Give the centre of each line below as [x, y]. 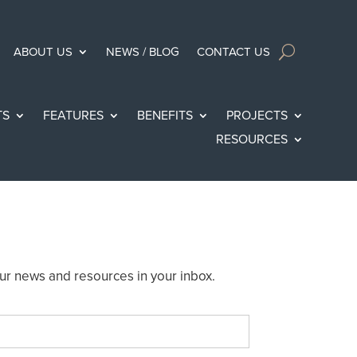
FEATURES [73, 115]
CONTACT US [233, 51]
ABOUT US [43, 51]
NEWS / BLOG [142, 51]
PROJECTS [257, 115]
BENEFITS [165, 115]
